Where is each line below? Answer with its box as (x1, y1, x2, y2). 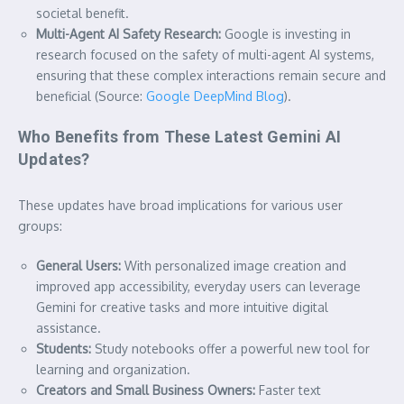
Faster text (255, 381, 321, 398)
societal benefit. (36, 5, 129, 21)
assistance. (36, 319, 101, 335)
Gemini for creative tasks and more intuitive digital (36, 298, 328, 315)
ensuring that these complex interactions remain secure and (36, 67, 386, 83)
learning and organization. (36, 361, 190, 377)
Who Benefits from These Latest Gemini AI (18, 126, 342, 146)
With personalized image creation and (121, 257, 346, 273)
